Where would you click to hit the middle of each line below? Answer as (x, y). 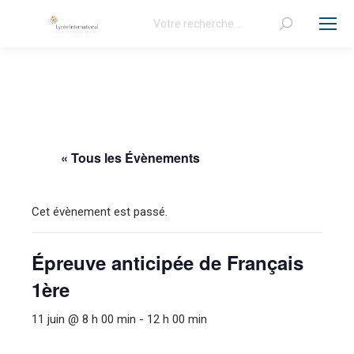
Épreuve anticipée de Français (168, 262)
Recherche (171, 21)
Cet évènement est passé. (100, 212)
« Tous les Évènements (130, 158)
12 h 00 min (177, 319)
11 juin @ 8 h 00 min (84, 319)
